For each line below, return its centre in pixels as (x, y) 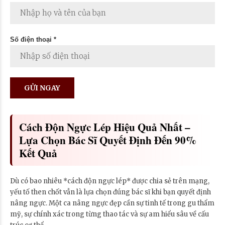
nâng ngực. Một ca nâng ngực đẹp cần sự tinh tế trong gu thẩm (112, 203)
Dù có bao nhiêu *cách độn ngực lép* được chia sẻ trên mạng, (110, 181)
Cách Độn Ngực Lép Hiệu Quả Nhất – (105, 127)
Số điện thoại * (33, 39)
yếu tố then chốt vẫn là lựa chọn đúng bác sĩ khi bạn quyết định (110, 192)
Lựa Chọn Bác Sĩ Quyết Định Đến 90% (108, 140)
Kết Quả (38, 153)
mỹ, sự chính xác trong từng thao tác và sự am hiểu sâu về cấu (109, 214)
